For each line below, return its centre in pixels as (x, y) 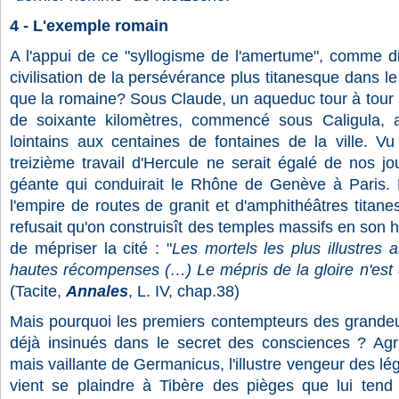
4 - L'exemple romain (89, 26)
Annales (97, 291)
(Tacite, (36, 291)
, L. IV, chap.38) (184, 291)
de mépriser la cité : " (91, 248)
